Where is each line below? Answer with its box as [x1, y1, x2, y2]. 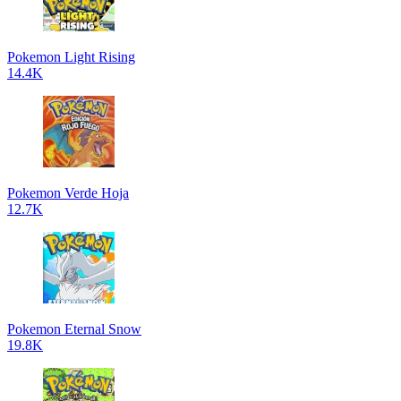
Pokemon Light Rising [7, 49, 135, 64]
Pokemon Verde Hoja [7, 185, 129, 200]
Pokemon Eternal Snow [7, 321, 141, 337]
